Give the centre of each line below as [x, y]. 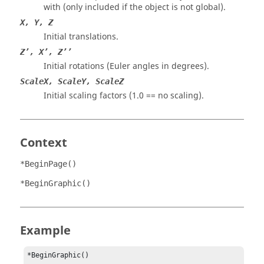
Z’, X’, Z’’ [46, 52]
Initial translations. [81, 37]
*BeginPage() [48, 164]
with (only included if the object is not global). [135, 7]
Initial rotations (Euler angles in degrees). [126, 66]
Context [44, 143]
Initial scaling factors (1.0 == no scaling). [124, 96]
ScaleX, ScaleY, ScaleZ [72, 81]
